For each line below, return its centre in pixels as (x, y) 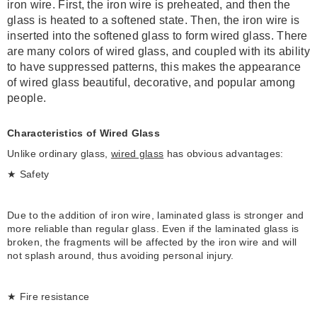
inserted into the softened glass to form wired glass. (140, 36)
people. (27, 98)
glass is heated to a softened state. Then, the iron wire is (154, 21)
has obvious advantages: (224, 154)
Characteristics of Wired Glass (83, 133)
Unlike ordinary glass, (59, 154)
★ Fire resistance (48, 297)
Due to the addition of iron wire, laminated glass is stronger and (156, 215)
